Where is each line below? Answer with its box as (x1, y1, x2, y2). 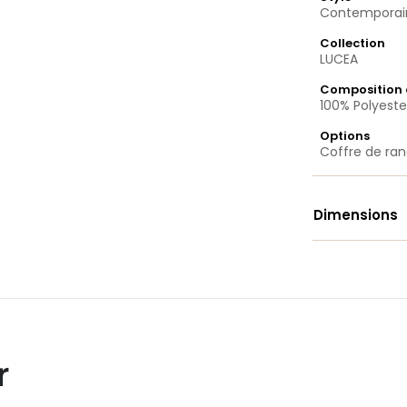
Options (320, 127, 371, 144)
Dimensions (313, 205, 399, 224)
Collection (320, 35, 386, 52)
